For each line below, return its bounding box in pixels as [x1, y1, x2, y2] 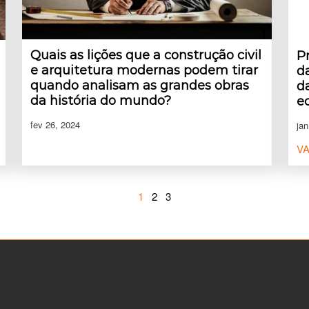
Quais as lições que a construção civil [30, 48, 261, 63]
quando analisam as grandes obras [30, 78, 249, 94]
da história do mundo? [30, 93, 171, 109]
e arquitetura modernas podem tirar [30, 63, 258, 79]
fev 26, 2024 [30, 118, 80, 132]
